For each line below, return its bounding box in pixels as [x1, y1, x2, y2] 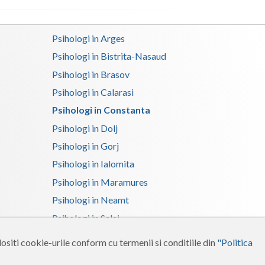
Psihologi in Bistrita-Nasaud [52, 50, 167, 62]
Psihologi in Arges [52, 32, 125, 44]
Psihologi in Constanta [52, 104, 151, 116]
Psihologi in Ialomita [52, 158, 135, 170]
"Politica [217, 237, 253, 248]
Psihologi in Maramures [52, 176, 148, 188]
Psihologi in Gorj [52, 140, 119, 152]
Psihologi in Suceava [52, 230, 134, 241]
